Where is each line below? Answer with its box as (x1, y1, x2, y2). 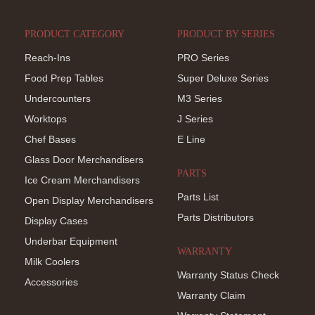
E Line (177, 133, 206, 145)
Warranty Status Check (177, 269, 280, 281)
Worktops (25, 112, 67, 124)
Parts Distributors (177, 211, 255, 223)
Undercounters (25, 92, 91, 104)
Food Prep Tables (25, 72, 103, 84)
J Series (177, 112, 214, 124)
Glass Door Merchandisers (25, 153, 143, 165)
